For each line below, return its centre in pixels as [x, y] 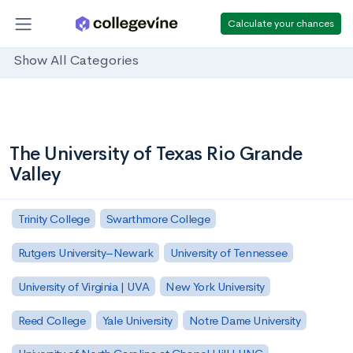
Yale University [137, 320]
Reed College [52, 320]
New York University [215, 286]
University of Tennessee [229, 252]
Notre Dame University [245, 320]
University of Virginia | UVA [84, 286]
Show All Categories [76, 61]
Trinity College [54, 218]
